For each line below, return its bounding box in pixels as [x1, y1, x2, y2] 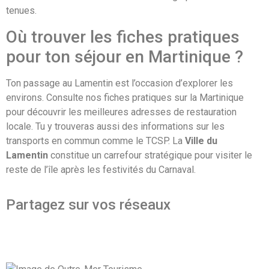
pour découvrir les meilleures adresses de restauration [6, 106, 237, 118]
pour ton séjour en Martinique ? [6, 46, 243, 67]
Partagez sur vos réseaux [6, 196, 171, 214]
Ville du [185, 134, 217, 147]
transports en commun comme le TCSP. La [6, 134, 185, 147]
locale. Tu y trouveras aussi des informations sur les [6, 120, 225, 132]
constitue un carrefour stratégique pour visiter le [48, 149, 252, 161]
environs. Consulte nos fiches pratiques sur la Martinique [6, 91, 244, 103]
